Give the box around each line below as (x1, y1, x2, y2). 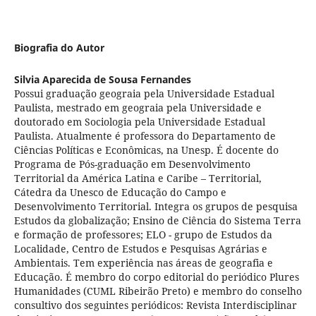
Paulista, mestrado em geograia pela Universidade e (13, 100, 262, 114)
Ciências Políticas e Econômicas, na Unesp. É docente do (13, 142, 279, 157)
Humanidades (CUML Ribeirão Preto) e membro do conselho (13, 284, 302, 298)
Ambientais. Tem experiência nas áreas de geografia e (13, 255, 273, 269)
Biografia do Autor (13, 40, 104, 54)
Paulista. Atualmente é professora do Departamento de (13, 128, 276, 142)
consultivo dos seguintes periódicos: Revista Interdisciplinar (13, 298, 297, 312)
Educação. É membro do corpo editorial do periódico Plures (13, 269, 299, 284)
